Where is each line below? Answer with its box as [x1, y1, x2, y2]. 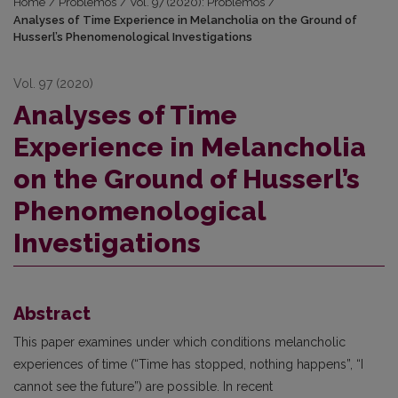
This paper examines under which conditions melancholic [13, 335, 346, 350]
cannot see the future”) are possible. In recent [13, 379, 273, 394]
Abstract [13, 303, 91, 325]
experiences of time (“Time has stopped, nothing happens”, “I [13, 357, 363, 372]
